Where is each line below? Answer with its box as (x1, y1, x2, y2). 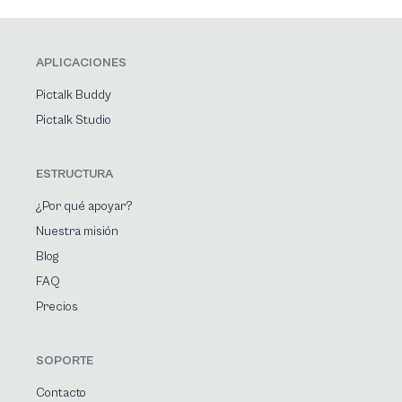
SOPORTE (36, 353, 93, 368)
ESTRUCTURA (36, 166, 113, 181)
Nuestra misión (36, 223, 118, 239)
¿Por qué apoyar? (36, 198, 133, 214)
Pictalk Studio (36, 112, 111, 127)
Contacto (36, 385, 86, 400)
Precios (36, 299, 78, 314)
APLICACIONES (36, 55, 127, 70)
